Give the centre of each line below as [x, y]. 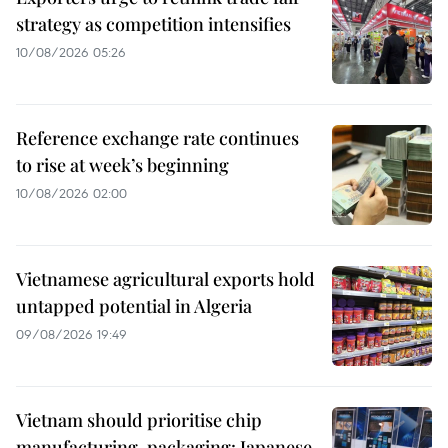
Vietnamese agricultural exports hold [165, 279]
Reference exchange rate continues [157, 138]
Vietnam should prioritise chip [139, 420]
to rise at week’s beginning [122, 165]
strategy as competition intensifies [153, 24]
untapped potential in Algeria [134, 306]
